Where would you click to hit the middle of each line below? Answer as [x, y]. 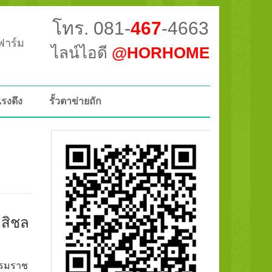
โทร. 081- [91, 28]
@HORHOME [161, 53]
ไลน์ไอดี [82, 53]
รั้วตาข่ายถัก [75, 101]
